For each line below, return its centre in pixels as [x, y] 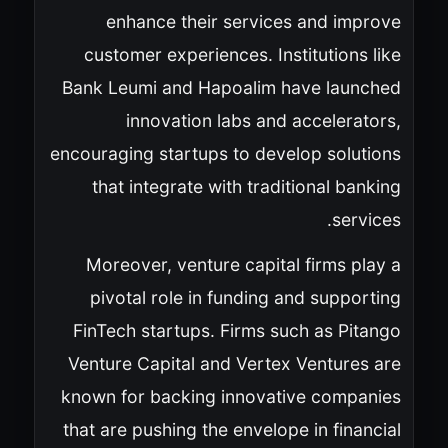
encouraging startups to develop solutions [225, 153]
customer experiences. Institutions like [242, 54]
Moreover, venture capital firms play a [243, 264]
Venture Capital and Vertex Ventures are [234, 363]
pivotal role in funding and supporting [245, 297]
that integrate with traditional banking [246, 186]
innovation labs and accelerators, [263, 120]
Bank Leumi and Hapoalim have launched [231, 87]
